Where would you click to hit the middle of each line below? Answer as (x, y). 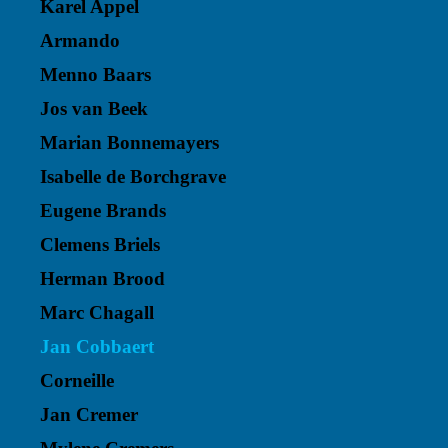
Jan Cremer (89, 414)
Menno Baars (95, 74)
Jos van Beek (94, 108)
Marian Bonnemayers (129, 142)
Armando (80, 40)
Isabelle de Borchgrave (133, 176)
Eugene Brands (103, 210)
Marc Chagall (97, 312)
